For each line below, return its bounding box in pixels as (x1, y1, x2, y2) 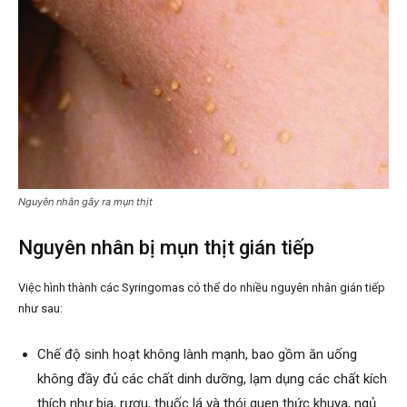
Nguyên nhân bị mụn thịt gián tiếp (18, 236, 314, 260)
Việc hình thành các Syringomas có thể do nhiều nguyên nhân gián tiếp (18, 281, 385, 295)
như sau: (18, 302, 63, 316)
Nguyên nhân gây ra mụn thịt (18, 195, 153, 209)
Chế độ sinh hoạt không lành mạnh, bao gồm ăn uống (37, 346, 357, 363)
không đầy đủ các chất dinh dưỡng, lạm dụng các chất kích (37, 371, 387, 388)
